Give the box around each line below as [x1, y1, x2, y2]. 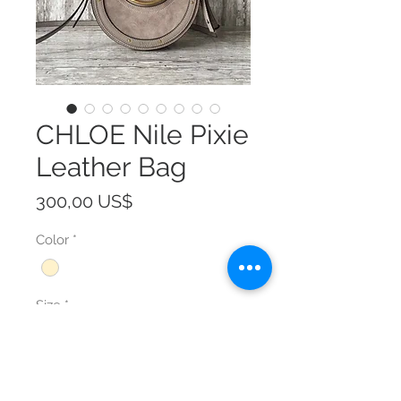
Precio [132, 190, 183, 212]
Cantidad [36, 372, 90, 389]
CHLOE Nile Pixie [36, 119, 249, 151]
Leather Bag [36, 151, 187, 183]
